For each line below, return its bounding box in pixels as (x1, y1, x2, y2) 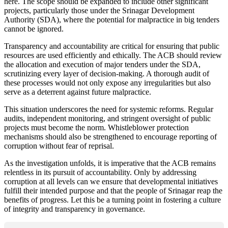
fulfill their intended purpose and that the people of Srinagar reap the (4, 186, 222, 195)
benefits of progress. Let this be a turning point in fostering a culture (4, 195, 221, 204)
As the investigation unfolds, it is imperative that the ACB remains (4, 158, 216, 167)
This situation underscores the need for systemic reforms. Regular (4, 104, 213, 113)
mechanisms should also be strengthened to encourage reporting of (4, 132, 217, 141)
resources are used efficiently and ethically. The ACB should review (4, 50, 222, 60)
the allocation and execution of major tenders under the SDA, (4, 60, 201, 69)
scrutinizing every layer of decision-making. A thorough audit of (4, 69, 209, 78)
